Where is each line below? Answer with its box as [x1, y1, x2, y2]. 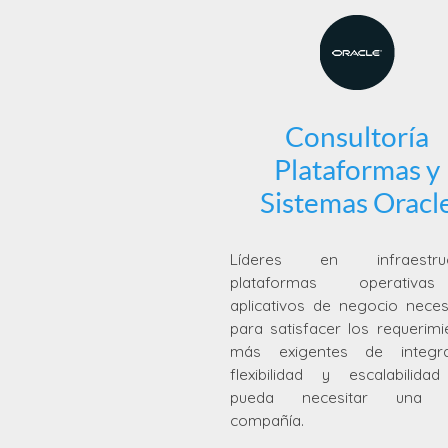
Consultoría [285, 120, 430, 153]
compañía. [230, 410, 305, 430]
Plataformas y [274, 153, 441, 186]
